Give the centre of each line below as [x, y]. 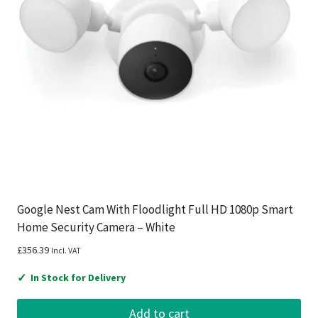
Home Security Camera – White [96, 227]
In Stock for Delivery [78, 278]
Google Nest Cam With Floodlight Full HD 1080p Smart [155, 210]
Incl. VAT [66, 251]
